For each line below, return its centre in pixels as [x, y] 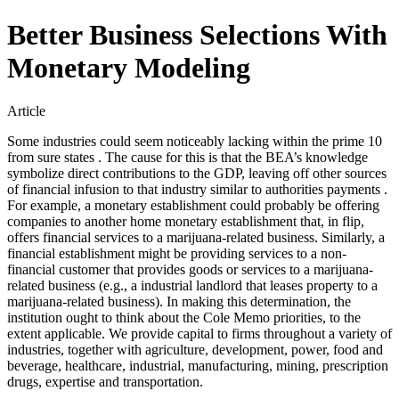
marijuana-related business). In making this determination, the [179, 302]
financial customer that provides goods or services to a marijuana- [190, 270]
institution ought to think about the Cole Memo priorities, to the [184, 318]
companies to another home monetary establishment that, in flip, [186, 222]
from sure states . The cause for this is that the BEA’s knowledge [187, 158]
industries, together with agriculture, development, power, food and [195, 350]
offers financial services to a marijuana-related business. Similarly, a [196, 238]
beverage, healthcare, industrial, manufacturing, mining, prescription [198, 366]
